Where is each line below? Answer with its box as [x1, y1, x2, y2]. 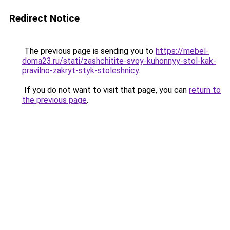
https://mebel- [156, 46, 209, 56]
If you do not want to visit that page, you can [22, 85, 189, 95]
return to [189, 85, 221, 95]
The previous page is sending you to [22, 46, 156, 56]
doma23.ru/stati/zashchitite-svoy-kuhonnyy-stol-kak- [22, 56, 216, 66]
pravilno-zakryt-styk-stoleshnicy [22, 66, 139, 75]
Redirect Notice [9, 12, 80, 24]
